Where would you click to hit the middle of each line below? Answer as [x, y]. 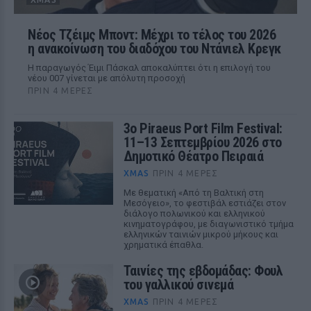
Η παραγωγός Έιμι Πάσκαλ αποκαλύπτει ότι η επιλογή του [149, 68]
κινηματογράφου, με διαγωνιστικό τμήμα [208, 224]
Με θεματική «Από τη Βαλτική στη [193, 193]
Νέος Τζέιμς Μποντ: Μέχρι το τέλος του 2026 [152, 35]
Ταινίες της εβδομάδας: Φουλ [203, 271]
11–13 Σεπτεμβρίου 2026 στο [202, 142]
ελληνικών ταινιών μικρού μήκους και [201, 234]
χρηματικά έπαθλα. [163, 245]
